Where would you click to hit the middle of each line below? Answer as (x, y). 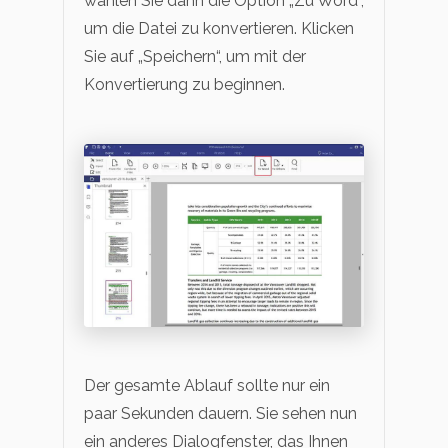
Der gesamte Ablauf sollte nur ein (207, 385)
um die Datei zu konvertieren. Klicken (219, 29)
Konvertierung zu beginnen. (184, 85)
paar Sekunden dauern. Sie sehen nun (220, 413)
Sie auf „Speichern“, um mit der (195, 57)
